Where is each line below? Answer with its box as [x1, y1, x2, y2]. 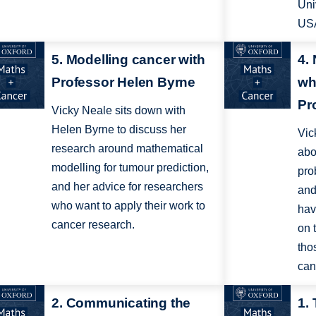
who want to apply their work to [51, 200, 206, 212]
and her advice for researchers [51, 181, 204, 193]
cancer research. [51, 219, 135, 231]
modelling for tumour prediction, [51, 162, 209, 174]
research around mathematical [51, 142, 204, 155]
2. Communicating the [51, 295, 191, 310]
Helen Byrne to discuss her [51, 123, 187, 136]
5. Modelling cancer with [51, 52, 205, 68]
